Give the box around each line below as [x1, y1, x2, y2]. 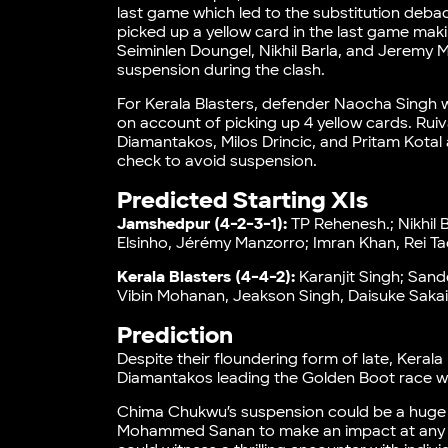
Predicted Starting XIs [117, 185, 369, 215]
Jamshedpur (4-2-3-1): [117, 214, 292, 234]
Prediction [117, 320, 234, 350]
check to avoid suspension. [117, 151, 318, 171]
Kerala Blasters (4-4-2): [117, 267, 300, 287]
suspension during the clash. [117, 60, 326, 80]
